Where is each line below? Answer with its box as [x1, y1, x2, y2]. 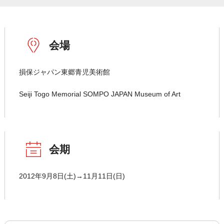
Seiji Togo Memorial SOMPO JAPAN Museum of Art [18, 90, 180, 98]
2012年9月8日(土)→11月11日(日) [18, 172, 125, 180]
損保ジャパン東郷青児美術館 [18, 68, 110, 76]
